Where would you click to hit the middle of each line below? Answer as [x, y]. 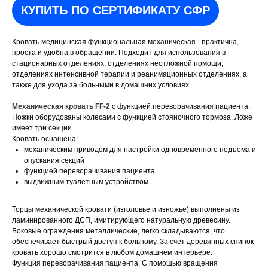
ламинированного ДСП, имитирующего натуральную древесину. [121, 220]
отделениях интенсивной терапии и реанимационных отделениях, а [130, 74]
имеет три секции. [43, 128]
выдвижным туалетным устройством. [87, 182]
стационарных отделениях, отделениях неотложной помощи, [118, 64]
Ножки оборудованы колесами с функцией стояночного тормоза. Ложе [132, 118]
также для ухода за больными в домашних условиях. [101, 85]
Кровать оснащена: [45, 139]
